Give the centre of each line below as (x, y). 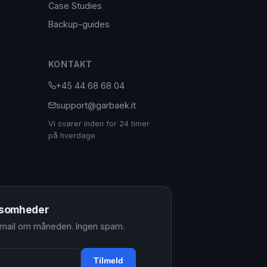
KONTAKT (70, 64)
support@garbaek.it (96, 105)
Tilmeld (108, 261)
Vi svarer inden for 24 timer (99, 124)
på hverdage (72, 136)
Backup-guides (79, 24)
